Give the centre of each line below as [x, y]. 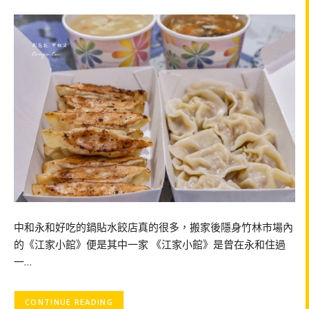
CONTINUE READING [69, 302]
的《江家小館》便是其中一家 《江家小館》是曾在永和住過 [150, 245]
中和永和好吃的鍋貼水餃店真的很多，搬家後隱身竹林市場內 [153, 227]
